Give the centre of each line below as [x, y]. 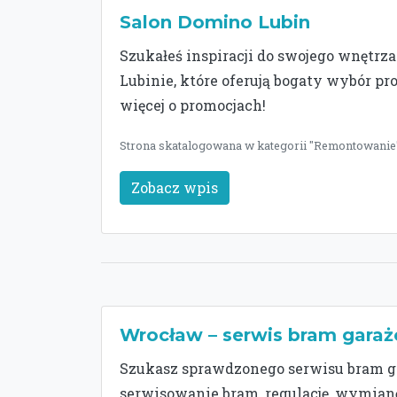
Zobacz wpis [175, 187]
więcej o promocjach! [193, 105]
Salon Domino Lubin [215, 22]
